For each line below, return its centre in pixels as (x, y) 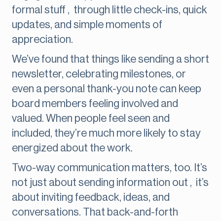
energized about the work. (72, 148)
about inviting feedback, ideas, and (91, 198)
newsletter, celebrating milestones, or (99, 74)
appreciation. (42, 40)
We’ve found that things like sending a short (110, 59)
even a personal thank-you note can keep (107, 89)
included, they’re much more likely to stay (106, 133)
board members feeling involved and (95, 104)
